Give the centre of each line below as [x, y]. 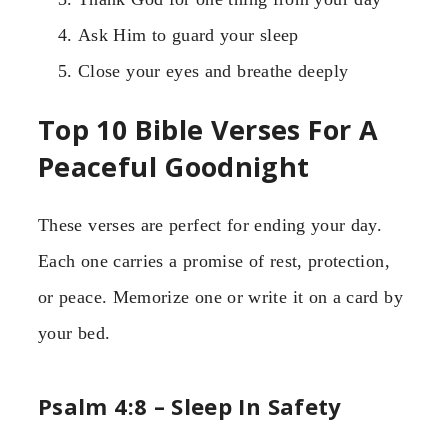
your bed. [74, 333]
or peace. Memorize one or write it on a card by [220, 297]
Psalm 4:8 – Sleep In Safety [190, 405]
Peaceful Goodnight [174, 167]
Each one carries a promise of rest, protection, [214, 261]
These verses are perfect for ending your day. [210, 225]
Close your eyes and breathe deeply [213, 70]
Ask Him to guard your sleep [188, 34]
